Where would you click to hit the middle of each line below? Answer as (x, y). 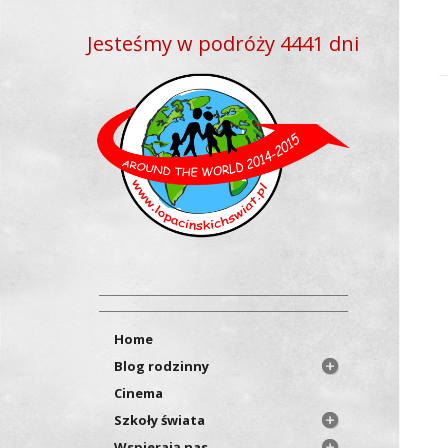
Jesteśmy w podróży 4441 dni (223, 43)
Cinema (139, 392)
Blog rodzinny (162, 365)
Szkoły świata (160, 419)
